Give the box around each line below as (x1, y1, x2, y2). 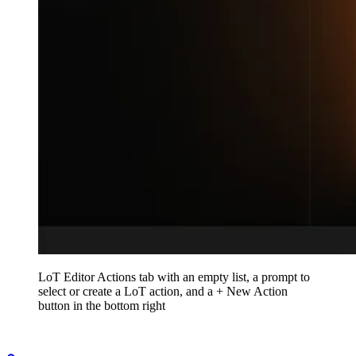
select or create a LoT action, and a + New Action (38, 284, 288, 298)
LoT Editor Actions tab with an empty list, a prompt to (38, 269, 310, 284)
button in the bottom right (38, 298, 165, 312)
